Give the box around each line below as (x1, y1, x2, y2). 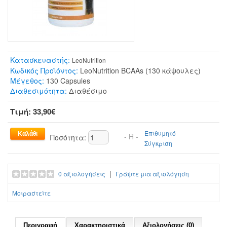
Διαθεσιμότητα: (10, 85, 67, 96)
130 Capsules (44, 75, 90, 86)
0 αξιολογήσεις (58, 169, 105, 178)
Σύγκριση (144, 138, 172, 147)
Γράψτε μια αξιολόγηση (116, 169, 189, 178)
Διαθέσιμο (67, 85, 107, 96)
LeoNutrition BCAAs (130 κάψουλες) (78, 65, 201, 75)
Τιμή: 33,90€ (10, 105, 55, 117)
